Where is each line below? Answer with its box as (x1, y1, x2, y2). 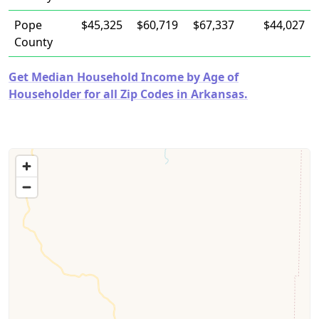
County (14, 34, 53, 50)
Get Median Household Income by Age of (9, 69, 239, 85)
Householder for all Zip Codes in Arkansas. (9, 86, 248, 102)
